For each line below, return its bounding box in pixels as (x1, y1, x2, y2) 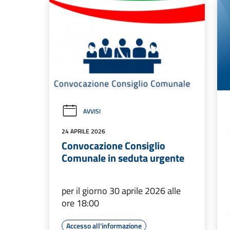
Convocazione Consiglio (62, 138, 165, 154)
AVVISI (83, 106, 101, 117)
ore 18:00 (62, 196, 99, 210)
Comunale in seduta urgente (62, 150, 184, 166)
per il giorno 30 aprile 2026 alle (62, 184, 181, 198)
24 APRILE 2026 (62, 126, 105, 137)
